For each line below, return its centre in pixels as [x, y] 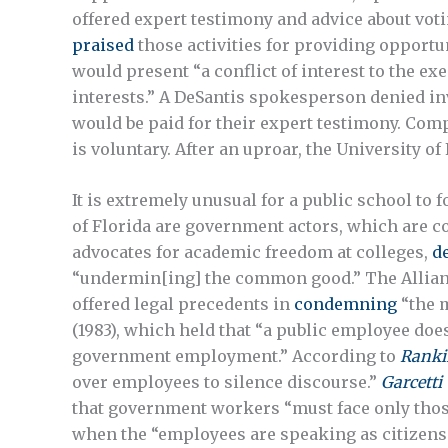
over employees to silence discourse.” [226, 382]
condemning [345, 304]
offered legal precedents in [183, 304]
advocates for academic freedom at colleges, [252, 252]
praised [103, 44]
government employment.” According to [236, 356]
